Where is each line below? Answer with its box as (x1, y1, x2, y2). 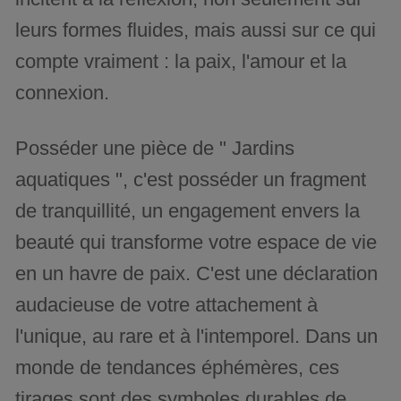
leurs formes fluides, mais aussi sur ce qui (15, 18, 377, 41)
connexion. (15, 81, 110, 104)
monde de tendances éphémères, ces (15, 355, 340, 379)
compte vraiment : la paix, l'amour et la (15, 49, 347, 73)
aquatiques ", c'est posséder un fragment (15, 167, 367, 191)
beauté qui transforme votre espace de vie (15, 230, 378, 253)
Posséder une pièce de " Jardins (15, 136, 295, 159)
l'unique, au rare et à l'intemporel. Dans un (15, 324, 379, 347)
